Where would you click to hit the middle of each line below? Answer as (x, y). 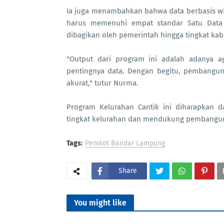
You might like (100, 203)
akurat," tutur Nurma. (102, 83)
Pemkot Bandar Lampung (125, 143)
